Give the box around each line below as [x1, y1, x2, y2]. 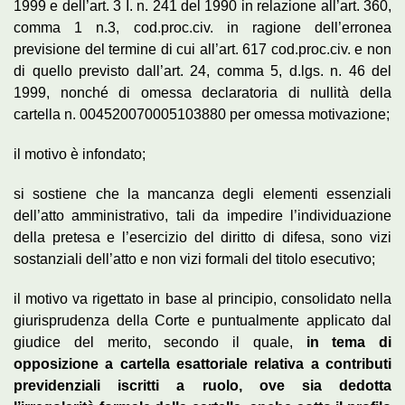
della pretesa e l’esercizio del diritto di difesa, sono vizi [14, 229, 391, 245]
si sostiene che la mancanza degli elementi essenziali [14, 185, 391, 202]
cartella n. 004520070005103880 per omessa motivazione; [14, 106, 390, 122]
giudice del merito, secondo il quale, [14, 334, 293, 350]
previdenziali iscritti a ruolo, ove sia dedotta [14, 377, 391, 393]
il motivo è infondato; [14, 146, 146, 162]
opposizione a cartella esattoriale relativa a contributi [14, 355, 391, 372]
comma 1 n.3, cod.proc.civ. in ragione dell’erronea [14, 19, 391, 35]
